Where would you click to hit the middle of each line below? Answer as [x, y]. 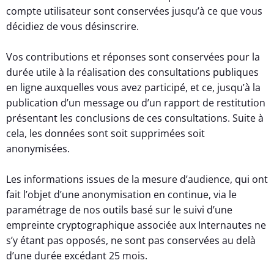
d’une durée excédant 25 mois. [77, 256]
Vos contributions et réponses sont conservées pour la [133, 57]
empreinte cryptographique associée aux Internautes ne [136, 225]
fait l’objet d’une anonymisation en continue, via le [121, 195]
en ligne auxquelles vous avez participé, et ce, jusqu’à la [133, 88]
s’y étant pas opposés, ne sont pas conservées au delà [131, 241]
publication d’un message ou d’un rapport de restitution [136, 103]
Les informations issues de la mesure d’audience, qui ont [137, 180]
